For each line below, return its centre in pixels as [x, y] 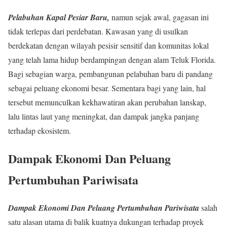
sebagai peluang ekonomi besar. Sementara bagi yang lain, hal [107, 88]
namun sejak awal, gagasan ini [159, 17]
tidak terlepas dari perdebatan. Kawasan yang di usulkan [98, 31]
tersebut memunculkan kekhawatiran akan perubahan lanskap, [107, 102]
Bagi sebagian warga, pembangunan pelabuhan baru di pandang [110, 73]
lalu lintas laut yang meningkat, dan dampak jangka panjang [104, 116]
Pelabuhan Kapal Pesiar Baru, [59, 17]
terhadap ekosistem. [40, 130]
